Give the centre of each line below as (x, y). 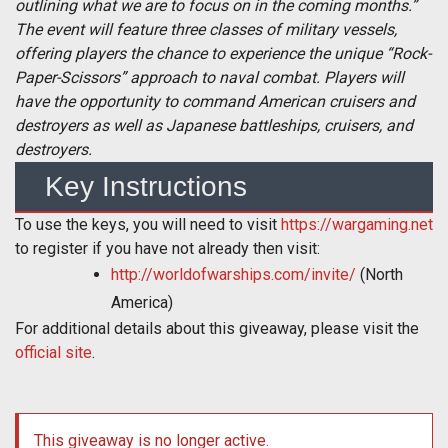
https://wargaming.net (357, 225)
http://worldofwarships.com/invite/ (233, 275)
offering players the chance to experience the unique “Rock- (223, 54)
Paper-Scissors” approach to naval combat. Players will (209, 78)
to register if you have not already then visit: (167, 249)
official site (53, 353)
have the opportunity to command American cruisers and (215, 102)
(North (379, 275)
